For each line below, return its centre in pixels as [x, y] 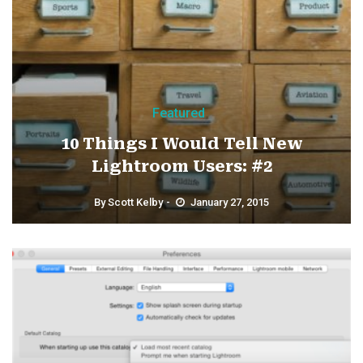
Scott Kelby [135, 202]
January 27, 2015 [230, 202]
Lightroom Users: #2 [181, 166]
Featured [178, 113]
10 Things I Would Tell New [181, 143]
